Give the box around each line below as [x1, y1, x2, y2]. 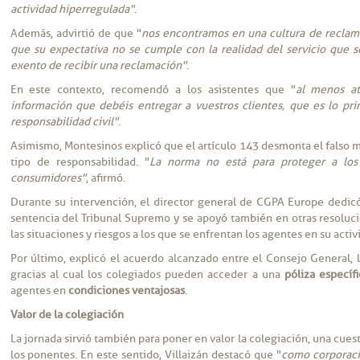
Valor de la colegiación [10, 307, 124, 321]
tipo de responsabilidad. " [10, 154, 149, 169]
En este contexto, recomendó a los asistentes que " [10, 82, 296, 96]
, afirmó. [85, 170, 125, 185]
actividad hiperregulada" [10, 2, 134, 16]
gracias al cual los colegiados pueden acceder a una [10, 267, 284, 281]
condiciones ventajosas [67, 283, 185, 297]
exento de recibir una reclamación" [10, 58, 186, 72]
